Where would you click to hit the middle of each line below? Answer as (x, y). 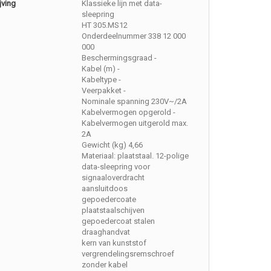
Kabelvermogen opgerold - (129, 112)
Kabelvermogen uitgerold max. (135, 123)
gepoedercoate (109, 199)
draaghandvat (106, 232)
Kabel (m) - (101, 69)
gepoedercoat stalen (119, 221)
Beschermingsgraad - (119, 58)
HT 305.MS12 (105, 25)
